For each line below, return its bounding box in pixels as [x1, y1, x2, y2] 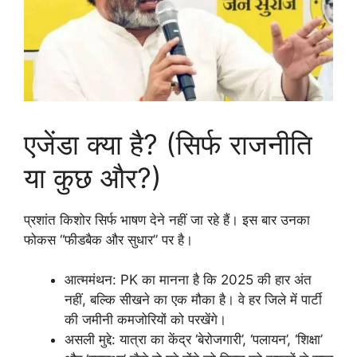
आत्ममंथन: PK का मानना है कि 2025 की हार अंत [65, 272, 312, 288]
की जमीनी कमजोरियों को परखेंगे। [65, 312, 226, 328]
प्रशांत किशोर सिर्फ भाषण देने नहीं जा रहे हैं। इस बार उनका [24, 211, 310, 228]
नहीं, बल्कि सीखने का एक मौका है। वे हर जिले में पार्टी [65, 292, 322, 308]
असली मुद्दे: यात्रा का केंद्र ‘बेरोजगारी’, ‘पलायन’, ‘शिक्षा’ [65, 331, 323, 348]
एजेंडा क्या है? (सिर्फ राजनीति [24, 127, 312, 161]
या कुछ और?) [24, 160, 162, 194]
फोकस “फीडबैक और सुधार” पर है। [24, 231, 193, 248]
